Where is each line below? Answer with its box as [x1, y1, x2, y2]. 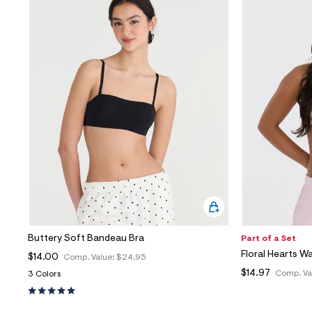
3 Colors [28, 270, 61, 279]
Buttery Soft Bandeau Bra [28, 233, 144, 244]
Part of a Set [241, 234, 296, 243]
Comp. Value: [63, 253, 116, 262]
